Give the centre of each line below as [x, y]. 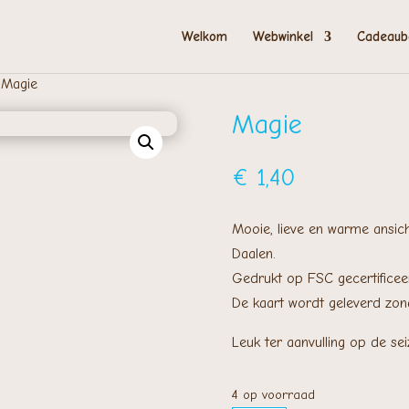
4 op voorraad [273, 394]
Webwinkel [283, 37]
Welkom [204, 37]
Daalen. [253, 254]
